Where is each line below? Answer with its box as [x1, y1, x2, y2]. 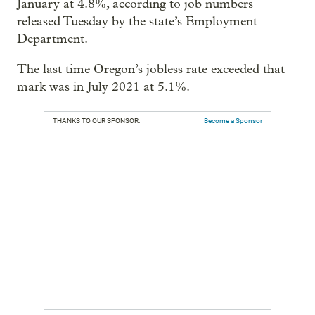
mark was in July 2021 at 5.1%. [17, 79, 190, 94]
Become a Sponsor [204, 117, 262, 124]
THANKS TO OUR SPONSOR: [53, 117, 140, 124]
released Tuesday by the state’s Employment [17, 14, 257, 29]
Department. [17, 32, 88, 46]
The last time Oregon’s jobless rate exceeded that [17, 62, 285, 77]
